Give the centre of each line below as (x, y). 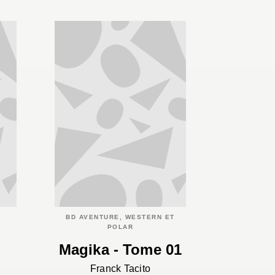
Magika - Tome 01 (120, 249)
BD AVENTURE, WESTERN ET (120, 217)
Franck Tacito (120, 268)
